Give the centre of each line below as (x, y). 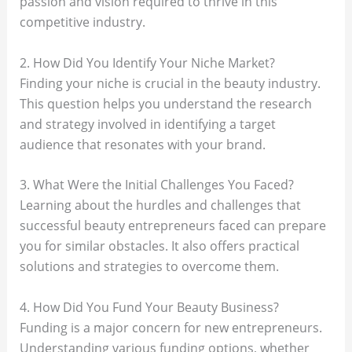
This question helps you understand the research (165, 103)
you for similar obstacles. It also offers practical (159, 246)
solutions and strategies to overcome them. (149, 267)
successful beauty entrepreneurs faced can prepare (172, 226)
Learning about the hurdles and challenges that (160, 205)
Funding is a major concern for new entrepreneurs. (170, 327)
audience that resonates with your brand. (142, 144)
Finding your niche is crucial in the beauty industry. (170, 83)
